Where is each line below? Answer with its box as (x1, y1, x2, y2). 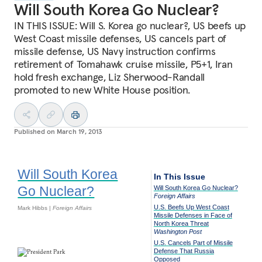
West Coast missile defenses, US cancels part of (14, 32, 226, 45)
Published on (14, 127, 55, 136)
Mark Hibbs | (18, 205, 53, 211)
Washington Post (153, 228, 202, 235)
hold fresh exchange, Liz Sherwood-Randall (14, 70, 205, 84)
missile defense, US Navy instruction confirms (14, 44, 216, 58)
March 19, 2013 (57, 127, 102, 136)
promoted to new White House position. (14, 83, 191, 96)
